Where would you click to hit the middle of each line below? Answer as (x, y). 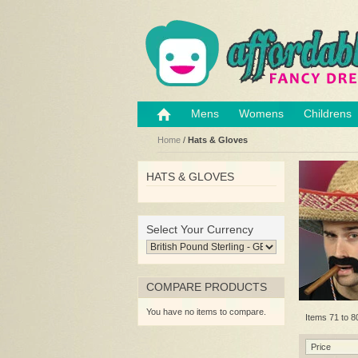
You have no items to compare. (206, 312)
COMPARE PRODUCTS (207, 287)
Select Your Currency (200, 229)
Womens (261, 113)
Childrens (328, 113)
